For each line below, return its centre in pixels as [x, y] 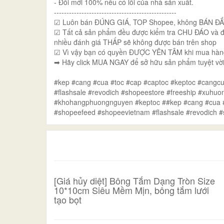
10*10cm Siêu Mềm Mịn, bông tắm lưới [131, 190]
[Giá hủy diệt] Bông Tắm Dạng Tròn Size [134, 180]
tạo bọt [68, 199]
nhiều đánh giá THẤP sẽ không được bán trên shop [135, 42]
